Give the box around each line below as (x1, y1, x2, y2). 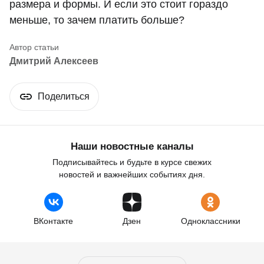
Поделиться (38, 91, 90, 102)
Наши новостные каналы (70, 141, 194, 153)
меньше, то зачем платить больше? (9, 14, 184, 27)
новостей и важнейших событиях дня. (59, 170, 205, 180)
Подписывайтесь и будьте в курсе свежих (52, 157, 212, 167)
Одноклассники (180, 216, 240, 226)
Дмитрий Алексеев (9, 56, 98, 67)
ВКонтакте (34, 216, 74, 226)
